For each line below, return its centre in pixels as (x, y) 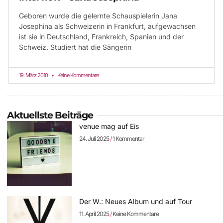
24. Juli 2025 (95, 139)
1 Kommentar (128, 139)
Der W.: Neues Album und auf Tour (136, 201)
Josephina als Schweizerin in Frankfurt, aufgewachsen (107, 26)
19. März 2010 (34, 75)
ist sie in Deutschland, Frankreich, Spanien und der (101, 37)
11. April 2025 (95, 214)
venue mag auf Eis (109, 126)
